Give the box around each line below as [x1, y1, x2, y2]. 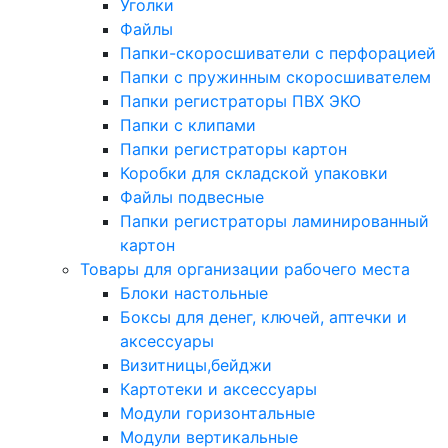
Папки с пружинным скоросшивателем [120, 67, 431, 87]
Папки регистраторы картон [120, 139, 347, 159]
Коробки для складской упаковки [120, 163, 388, 183]
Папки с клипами [120, 115, 256, 135]
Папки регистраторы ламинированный [120, 211, 429, 231]
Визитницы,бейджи [120, 355, 272, 375]
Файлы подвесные [120, 187, 264, 207]
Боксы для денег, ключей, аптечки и [120, 307, 407, 327]
